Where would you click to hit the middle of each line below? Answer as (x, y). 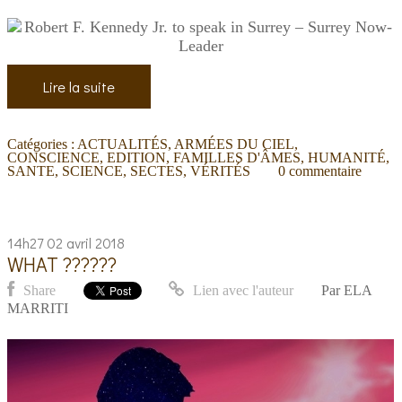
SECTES (157, 170)
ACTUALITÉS (123, 144)
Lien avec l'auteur (242, 291)
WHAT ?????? (62, 264)
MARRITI (38, 309)
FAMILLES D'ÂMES (237, 157)
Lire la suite (79, 87)
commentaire (325, 170)
